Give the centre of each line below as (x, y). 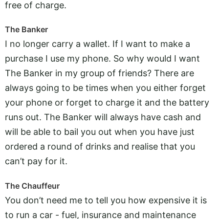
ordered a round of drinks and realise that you (100, 147)
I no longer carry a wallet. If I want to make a (98, 44)
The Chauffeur (32, 186)
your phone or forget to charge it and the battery (107, 103)
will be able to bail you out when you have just (100, 132)
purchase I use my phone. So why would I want (102, 59)
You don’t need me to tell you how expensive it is (106, 200)
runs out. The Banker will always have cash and (103, 117)
